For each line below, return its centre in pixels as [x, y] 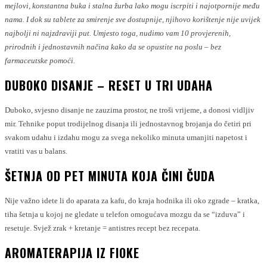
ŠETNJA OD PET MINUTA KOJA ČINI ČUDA [110, 176]
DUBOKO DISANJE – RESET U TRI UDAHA [109, 85]
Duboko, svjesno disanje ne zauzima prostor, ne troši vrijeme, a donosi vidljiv [130, 110]
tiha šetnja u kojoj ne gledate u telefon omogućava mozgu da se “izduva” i [125, 214]
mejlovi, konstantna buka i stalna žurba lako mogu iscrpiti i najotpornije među [132, 6]
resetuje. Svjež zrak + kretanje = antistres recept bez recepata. [103, 228]
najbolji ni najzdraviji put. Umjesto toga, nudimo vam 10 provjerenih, [118, 33]
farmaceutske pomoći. [40, 60]
